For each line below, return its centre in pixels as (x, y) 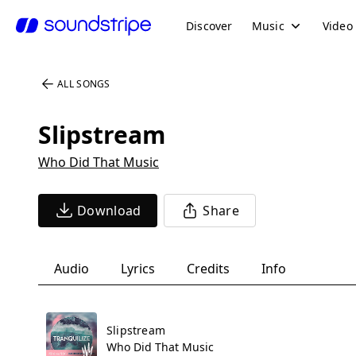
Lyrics (138, 269)
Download (109, 211)
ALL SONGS (84, 84)
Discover (209, 25)
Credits (208, 269)
